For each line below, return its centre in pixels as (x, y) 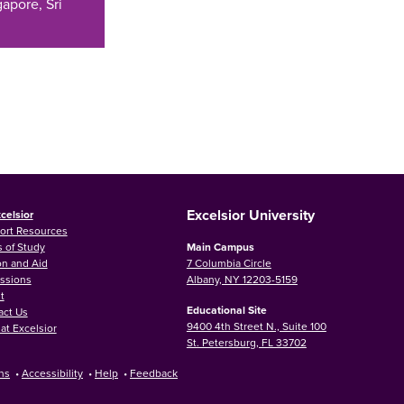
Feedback (154, 372)
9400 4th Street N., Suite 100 (256, 326)
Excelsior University (250, 215)
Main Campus (220, 246)
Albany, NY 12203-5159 (242, 279)
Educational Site (226, 309)
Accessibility (52, 372)
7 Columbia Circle (229, 262)
